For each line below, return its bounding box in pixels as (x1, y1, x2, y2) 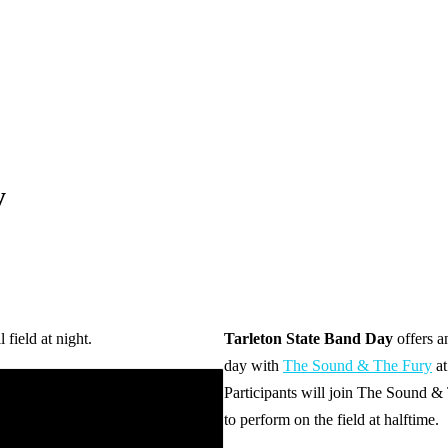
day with (224, 356, 283, 374)
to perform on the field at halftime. (224, 410, 439, 428)
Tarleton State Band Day (224, 329, 393, 347)
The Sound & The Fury (283, 356, 432, 374)
